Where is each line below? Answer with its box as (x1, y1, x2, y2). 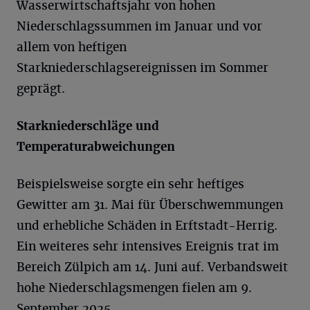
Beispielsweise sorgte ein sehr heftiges (17, 176, 244, 192)
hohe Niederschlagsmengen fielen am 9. (17, 280, 252, 295)
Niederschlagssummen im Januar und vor (17, 18, 262, 34)
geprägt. (17, 80, 65, 96)
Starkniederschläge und (17, 118, 159, 134)
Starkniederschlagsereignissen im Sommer (17, 60, 268, 75)
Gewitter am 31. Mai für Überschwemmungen (17, 197, 283, 212)
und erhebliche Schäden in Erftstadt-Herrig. (17, 217, 277, 233)
